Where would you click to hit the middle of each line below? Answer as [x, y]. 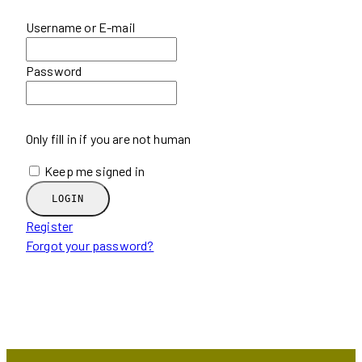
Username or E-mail [80, 27]
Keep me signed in [95, 170]
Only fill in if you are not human [109, 138]
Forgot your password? [90, 245]
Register [50, 225]
